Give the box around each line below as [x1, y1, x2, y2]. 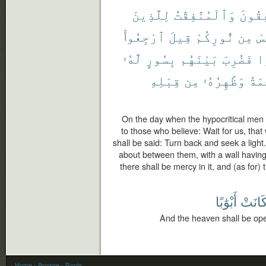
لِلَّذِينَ [132, 5, 170, 23]
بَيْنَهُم [180, 49, 218, 67]
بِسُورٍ [145, 49, 176, 67]
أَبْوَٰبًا [216, 192, 237, 210]
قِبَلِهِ [150, 71, 180, 89]
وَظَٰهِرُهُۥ [203, 71, 245, 89]
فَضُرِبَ [222, 49, 253, 67]
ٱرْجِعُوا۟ [123, 27, 165, 45]
